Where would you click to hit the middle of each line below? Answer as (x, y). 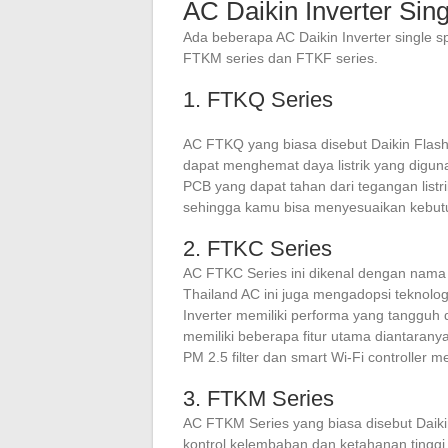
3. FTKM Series (258, 398)
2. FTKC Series (257, 248)
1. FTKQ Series (258, 99)
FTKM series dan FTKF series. (280, 58)
